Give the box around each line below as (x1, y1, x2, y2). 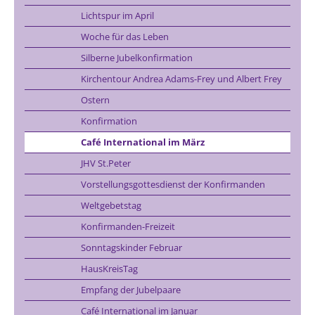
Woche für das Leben (81, 30, 169, 43)
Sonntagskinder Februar (81, 240, 182, 254)
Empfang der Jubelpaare (81, 283, 181, 296)
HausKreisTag (81, 262, 138, 275)
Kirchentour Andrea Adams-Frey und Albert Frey (81, 72, 282, 85)
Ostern (81, 93, 110, 106)
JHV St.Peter (81, 156, 131, 169)
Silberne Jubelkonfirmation (81, 51, 193, 64)
